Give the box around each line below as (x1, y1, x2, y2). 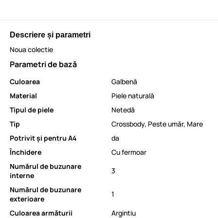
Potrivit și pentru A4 (10, 133, 77, 143)
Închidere (10, 147, 41, 157)
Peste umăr (148, 119, 183, 128)
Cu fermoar (111, 147, 146, 157)
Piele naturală (111, 91, 154, 100)
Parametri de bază (10, 58, 77, 70)
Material (10, 91, 37, 100)
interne (10, 170, 34, 180)
